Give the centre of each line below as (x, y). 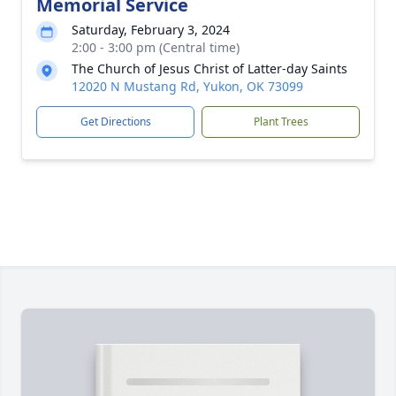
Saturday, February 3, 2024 (151, 30)
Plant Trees (281, 122)
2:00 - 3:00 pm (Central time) (156, 47)
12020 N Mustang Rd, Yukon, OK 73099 (187, 86)
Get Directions (115, 122)
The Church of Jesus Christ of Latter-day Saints (209, 69)
